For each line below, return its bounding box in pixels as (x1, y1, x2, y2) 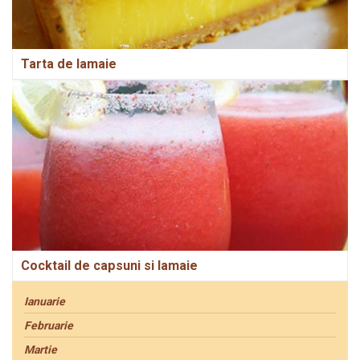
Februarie (24, 319, 73, 333)
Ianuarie (24, 295, 65, 309)
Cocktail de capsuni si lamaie (21, 258, 198, 274)
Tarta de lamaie (21, 56, 117, 72)
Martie (24, 343, 57, 357)
